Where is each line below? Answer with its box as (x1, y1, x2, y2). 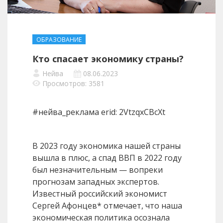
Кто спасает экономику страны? (32, 53, 184, 65)
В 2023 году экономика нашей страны (32, 140, 181, 152)
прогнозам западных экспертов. (32, 176, 159, 188)
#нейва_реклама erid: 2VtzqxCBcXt (32, 107, 165, 118)
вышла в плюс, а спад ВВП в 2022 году (32, 152, 182, 164)
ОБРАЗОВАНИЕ (36, 35, 82, 44)
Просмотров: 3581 (42, 79, 105, 89)
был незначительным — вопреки (32, 164, 163, 176)
